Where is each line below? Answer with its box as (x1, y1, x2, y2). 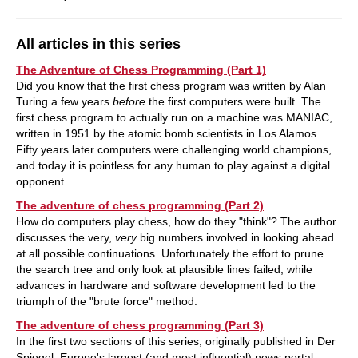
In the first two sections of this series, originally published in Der (16, 334, 336, 348)
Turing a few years (16, 94, 113, 108)
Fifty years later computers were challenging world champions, (16, 142, 332, 156)
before (113, 94, 145, 108)
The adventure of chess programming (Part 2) (16, 198, 264, 212)
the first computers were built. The (145, 94, 321, 108)
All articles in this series (16, 35, 181, 52)
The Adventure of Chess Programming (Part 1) (16, 62, 266, 76)
